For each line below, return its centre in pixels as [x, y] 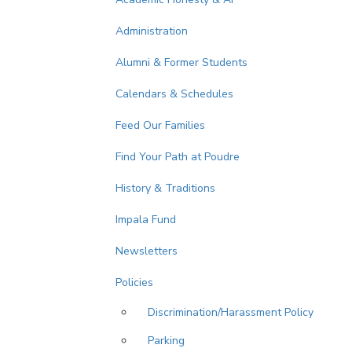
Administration [152, 31]
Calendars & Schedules [174, 94]
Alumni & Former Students [181, 62]
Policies [134, 282]
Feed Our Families [160, 125]
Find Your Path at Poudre [178, 157]
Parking [166, 341]
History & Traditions [165, 188]
